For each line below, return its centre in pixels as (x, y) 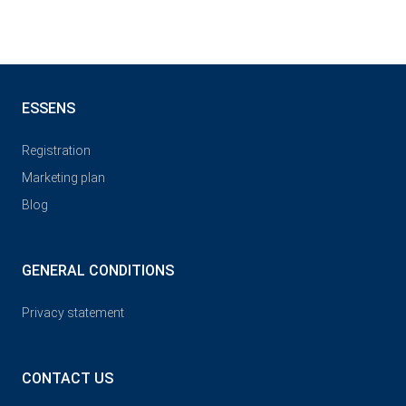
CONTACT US (68, 378)
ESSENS (48, 108)
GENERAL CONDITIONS (98, 271)
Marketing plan (63, 178)
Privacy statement (73, 313)
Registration (56, 150)
